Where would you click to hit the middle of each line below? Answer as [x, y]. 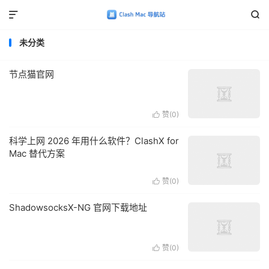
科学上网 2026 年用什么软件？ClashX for [94, 141]
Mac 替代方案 [37, 153]
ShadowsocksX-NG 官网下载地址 [78, 207]
